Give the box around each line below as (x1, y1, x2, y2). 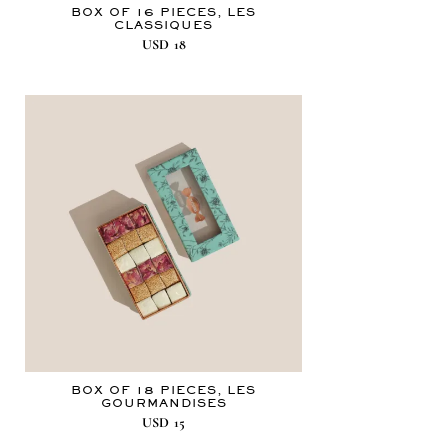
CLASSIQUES (114, 18, 214, 33)
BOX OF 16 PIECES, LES (71, 5, 257, 20)
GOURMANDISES (100, 396, 227, 411)
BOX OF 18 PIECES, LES (71, 383, 257, 398)
